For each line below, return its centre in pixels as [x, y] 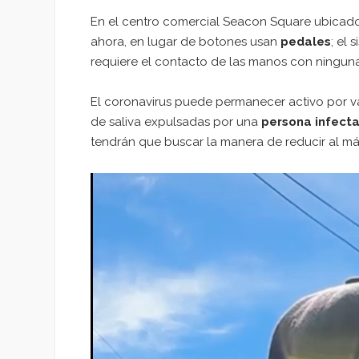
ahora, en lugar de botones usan [186, 41]
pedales [306, 41]
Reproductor [127, 182]
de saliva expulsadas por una [176, 122]
